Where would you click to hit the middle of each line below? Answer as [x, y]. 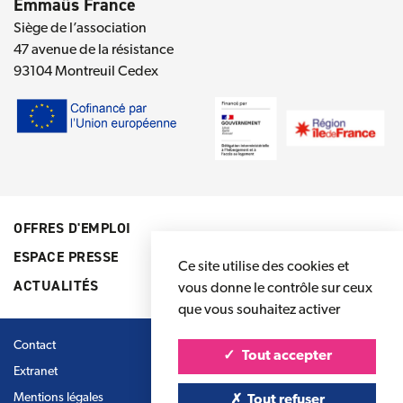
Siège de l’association [80, 29]
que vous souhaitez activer [259, 310]
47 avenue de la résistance [94, 51]
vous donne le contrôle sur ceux [275, 289]
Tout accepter [285, 356]
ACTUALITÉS [56, 285]
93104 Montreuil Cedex [86, 72]
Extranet [36, 372]
